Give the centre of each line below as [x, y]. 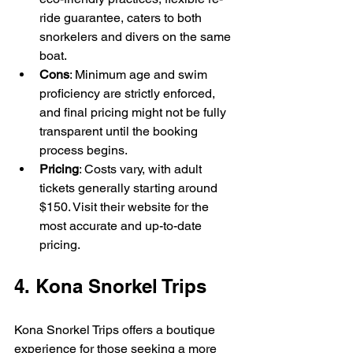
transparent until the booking [120, 132]
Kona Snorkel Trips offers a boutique [116, 330]
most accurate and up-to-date [122, 226]
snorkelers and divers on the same [137, 37]
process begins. [84, 150]
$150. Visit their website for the [126, 207]
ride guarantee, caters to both [122, 18]
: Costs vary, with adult [142, 169]
